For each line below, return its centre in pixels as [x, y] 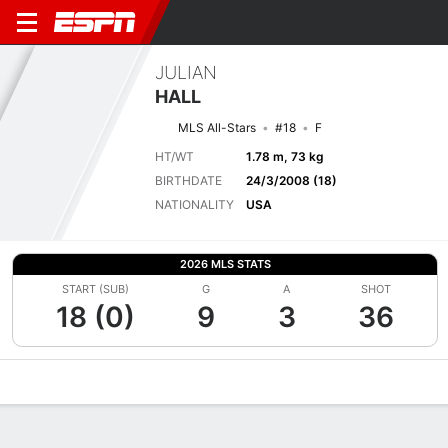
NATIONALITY [194, 204]
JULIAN [186, 72]
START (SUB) [96, 289]
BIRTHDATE [188, 180]
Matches [203, 382]
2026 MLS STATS [225, 264]
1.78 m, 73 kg [285, 156]
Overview [39, 382]
